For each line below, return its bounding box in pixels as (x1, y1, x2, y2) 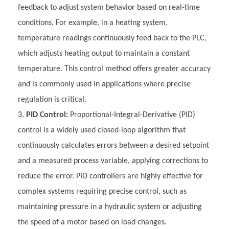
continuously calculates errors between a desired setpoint (18, 141, 209, 150)
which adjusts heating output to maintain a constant (18, 49, 190, 58)
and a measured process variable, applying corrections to (18, 156, 208, 165)
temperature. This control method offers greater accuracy (18, 64, 211, 73)
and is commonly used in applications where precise (18, 80, 191, 88)
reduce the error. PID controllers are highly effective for (18, 172, 203, 180)
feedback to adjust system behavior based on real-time (18, 3, 200, 12)
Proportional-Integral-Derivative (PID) (68, 110, 195, 119)
